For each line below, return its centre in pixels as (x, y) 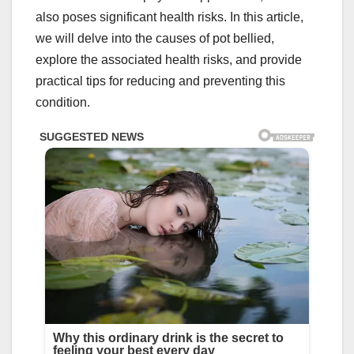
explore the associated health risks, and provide (169, 60)
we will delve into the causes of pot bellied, (155, 39)
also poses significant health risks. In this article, (169, 17)
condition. (63, 103)
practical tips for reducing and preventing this (160, 81)
